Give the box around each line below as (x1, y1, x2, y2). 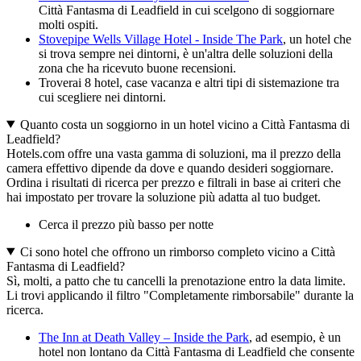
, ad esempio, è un (249, 330, 341, 344)
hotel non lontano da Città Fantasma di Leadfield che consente (39, 344, 355, 359)
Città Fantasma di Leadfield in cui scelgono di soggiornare (39, 2, 334, 17)
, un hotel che (283, 31, 351, 46)
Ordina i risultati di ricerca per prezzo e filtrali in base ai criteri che (6, 175, 341, 189)
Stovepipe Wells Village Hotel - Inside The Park (39, 31, 283, 46)
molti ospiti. (39, 17, 98, 31)
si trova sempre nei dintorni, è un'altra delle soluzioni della (39, 46, 333, 60)
